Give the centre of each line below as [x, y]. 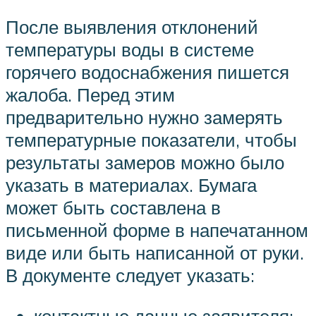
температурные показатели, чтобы [151, 140]
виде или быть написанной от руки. [155, 253]
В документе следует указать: [130, 275]
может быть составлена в [113, 208]
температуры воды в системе [130, 50]
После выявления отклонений [132, 27]
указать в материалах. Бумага [131, 185]
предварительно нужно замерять [144, 117]
